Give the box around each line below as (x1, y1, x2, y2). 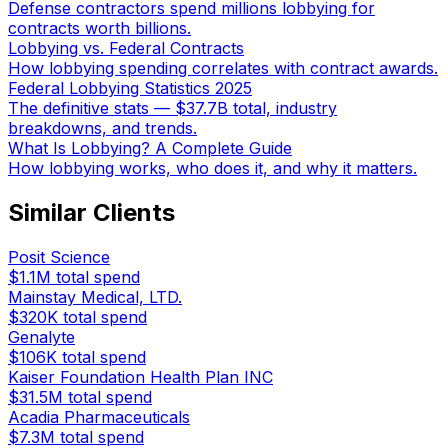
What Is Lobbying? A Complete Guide (8, 138, 292, 159)
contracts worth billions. (8, 18, 191, 39)
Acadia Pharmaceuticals (8, 407, 190, 428)
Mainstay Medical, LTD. (8, 287, 182, 308)
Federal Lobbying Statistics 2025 (8, 78, 252, 99)
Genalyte (8, 327, 75, 348)
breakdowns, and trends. (8, 118, 197, 139)
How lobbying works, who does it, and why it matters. (8, 158, 417, 179)
